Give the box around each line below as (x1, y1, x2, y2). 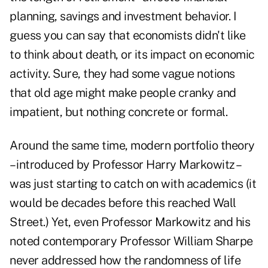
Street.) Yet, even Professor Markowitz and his (10, 215, 250, 230)
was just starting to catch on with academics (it (10, 176, 256, 191)
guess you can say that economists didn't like (10, 28, 246, 43)
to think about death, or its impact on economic (10, 47, 255, 62)
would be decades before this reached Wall (10, 196, 236, 211)
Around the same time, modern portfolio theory (10, 138, 255, 153)
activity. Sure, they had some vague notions (10, 66, 235, 81)
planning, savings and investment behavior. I (10, 9, 236, 24)
